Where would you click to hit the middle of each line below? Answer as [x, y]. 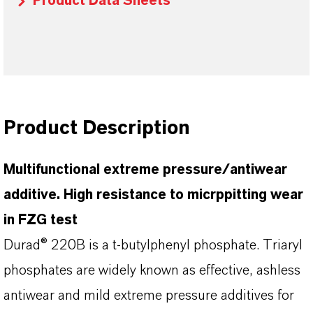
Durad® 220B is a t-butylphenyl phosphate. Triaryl [153, 245]
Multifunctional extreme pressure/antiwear [145, 170]
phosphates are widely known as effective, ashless [152, 270]
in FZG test [41, 220]
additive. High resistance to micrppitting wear [153, 195]
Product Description [97, 129]
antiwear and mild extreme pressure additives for [149, 296]
